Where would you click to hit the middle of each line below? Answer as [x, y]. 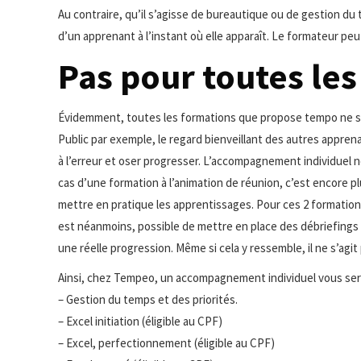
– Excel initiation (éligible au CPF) [140, 321]
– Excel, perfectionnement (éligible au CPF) [166, 342]
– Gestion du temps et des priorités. [148, 299]
